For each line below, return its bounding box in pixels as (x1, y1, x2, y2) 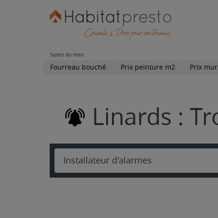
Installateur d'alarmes (63, 155, 152, 166)
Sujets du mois (50, 52, 84, 58)
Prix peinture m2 (121, 63, 175, 72)
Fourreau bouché (50, 63, 106, 72)
